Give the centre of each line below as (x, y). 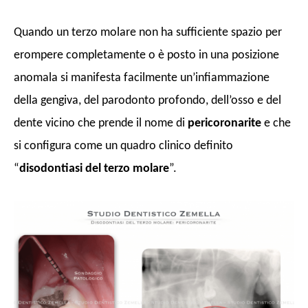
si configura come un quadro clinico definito (123, 146)
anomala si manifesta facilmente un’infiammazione (142, 78)
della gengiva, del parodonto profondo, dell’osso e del (147, 100)
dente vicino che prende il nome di (101, 123)
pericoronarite (224, 123)
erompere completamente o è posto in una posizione (146, 55)
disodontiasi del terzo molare (94, 168)
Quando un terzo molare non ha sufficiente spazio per (148, 32)
